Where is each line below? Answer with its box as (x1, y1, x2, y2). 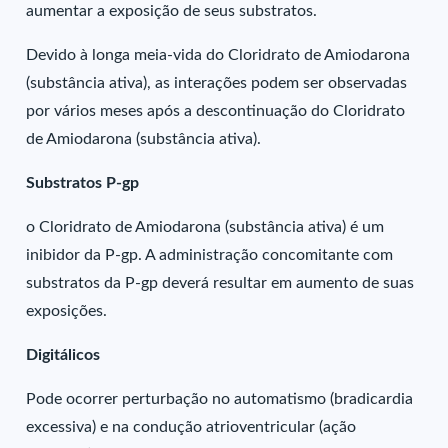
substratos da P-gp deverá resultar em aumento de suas (26, 275, 415, 291)
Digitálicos (26, 347, 105, 363)
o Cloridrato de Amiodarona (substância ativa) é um (26, 219, 385, 235)
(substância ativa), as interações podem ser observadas (26, 75, 408, 91)
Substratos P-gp (26, 175, 144, 191)
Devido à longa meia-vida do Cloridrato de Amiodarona (26, 47, 411, 63)
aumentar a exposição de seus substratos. (26, 3, 318, 19)
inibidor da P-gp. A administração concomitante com (26, 247, 394, 263)
